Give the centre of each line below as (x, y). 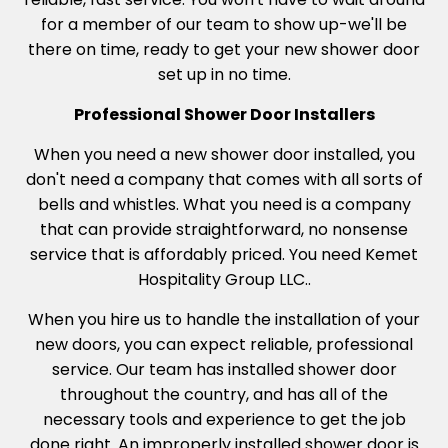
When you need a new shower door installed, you (224, 155)
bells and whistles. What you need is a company (224, 205)
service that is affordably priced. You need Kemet (224, 255)
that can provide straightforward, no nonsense (224, 230)
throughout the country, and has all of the (224, 395)
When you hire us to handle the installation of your (224, 320)
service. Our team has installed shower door (224, 370)
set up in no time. (224, 75)
